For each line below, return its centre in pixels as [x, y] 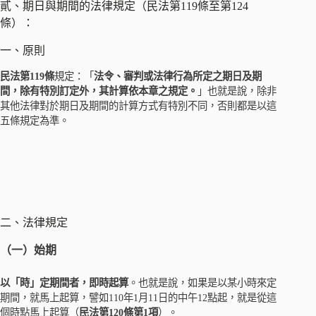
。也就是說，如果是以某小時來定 [202, 282]
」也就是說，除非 [237, 91]
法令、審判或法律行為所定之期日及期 [178, 77]
